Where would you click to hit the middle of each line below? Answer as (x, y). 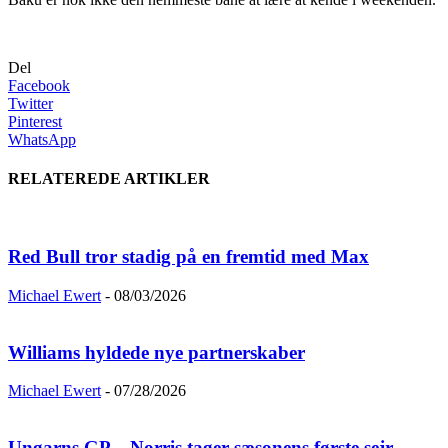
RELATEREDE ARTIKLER (109, 179)
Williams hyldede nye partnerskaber (156, 352)
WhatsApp (42, 139)
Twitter (30, 103)
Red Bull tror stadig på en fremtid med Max (188, 257)
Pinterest (35, 121)
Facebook (39, 85)
